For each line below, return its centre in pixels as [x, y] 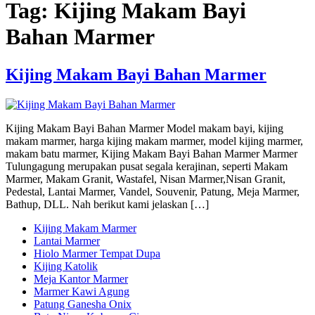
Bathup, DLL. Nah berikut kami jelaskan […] [107, 204]
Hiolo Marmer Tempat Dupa [97, 253]
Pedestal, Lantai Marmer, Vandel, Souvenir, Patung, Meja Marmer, [153, 191]
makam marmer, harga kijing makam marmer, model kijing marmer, [154, 141]
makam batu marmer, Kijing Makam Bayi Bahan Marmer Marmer [152, 153]
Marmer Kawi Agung [82, 291]
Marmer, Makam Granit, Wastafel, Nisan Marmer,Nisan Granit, [146, 179]
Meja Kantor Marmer [81, 278]
